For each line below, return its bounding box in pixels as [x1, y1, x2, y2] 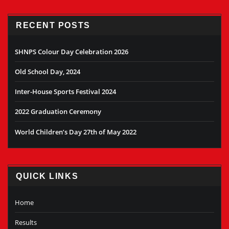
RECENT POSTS [16, 21, 90, 30]
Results [15, 217, 37, 227]
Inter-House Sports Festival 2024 [15, 87, 116, 97]
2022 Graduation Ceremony [15, 107, 101, 117]
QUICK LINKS [16, 172, 79, 181]
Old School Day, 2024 [15, 66, 80, 76]
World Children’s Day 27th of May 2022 [15, 127, 136, 136]
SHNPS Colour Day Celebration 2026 [15, 47, 128, 56]
